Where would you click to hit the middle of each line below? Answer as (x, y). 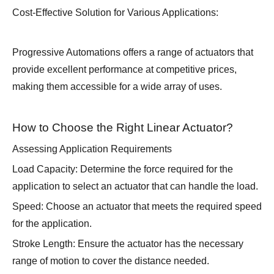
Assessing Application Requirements (92, 149)
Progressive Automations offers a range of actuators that (133, 53)
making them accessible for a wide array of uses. (117, 87)
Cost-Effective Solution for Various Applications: (115, 13)
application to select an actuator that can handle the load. (135, 187)
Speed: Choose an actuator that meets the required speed (137, 207)
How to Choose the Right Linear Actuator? (123, 128)
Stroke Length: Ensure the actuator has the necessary (128, 244)
